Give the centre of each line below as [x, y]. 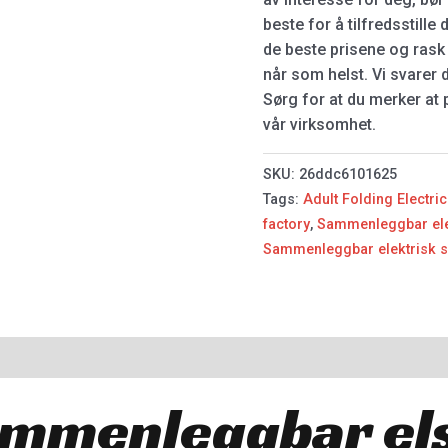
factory [287, 224]
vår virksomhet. [320, 125]
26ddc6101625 [348, 174]
